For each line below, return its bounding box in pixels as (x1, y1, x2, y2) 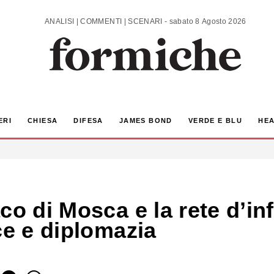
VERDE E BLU (188, 117, 243, 125)
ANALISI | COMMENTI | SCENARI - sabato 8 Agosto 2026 (169, 17, 246, 26)
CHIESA (27, 117, 58, 125)
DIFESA (73, 117, 103, 125)
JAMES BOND (119, 117, 172, 125)
